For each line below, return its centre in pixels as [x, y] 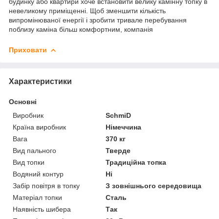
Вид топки [29, 163]
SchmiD [119, 116]
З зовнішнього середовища [154, 186]
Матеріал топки [37, 198]
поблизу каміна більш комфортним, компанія [81, 30]
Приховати [28, 50]
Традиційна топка [136, 163]
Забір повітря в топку [46, 186]
